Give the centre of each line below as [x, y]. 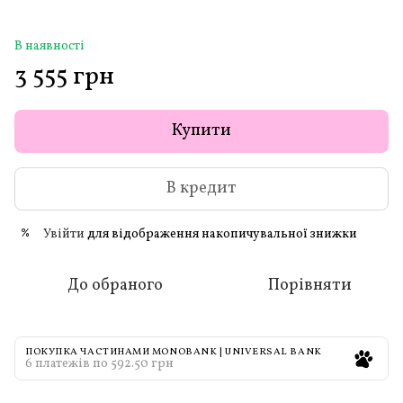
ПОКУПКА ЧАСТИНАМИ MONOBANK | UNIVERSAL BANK [174, 352]
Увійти [64, 234]
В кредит [201, 189]
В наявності [49, 46]
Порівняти [309, 285]
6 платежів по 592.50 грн [99, 363]
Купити [201, 130]
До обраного [115, 285]
